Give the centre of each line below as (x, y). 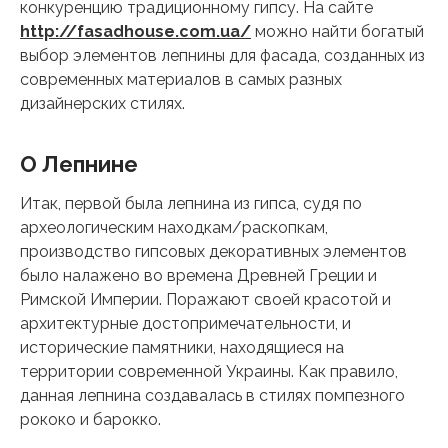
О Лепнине (79, 163)
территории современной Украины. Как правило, (209, 371)
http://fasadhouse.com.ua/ (135, 31)
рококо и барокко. (90, 419)
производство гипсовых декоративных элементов (213, 251)
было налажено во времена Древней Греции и (198, 275)
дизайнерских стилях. (102, 103)
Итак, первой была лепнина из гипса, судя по (191, 203)
